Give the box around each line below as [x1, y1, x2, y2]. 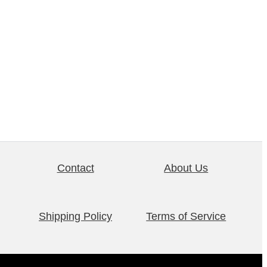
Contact [57, 162, 94, 174]
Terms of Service [146, 210, 226, 222]
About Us [164, 162, 209, 174]
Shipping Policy [39, 210, 113, 222]
